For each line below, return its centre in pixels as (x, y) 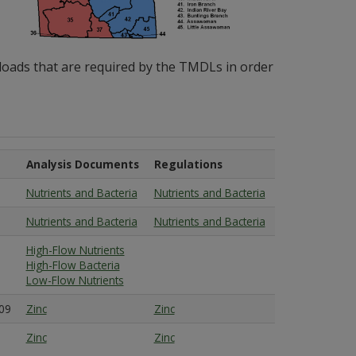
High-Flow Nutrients (75, 250)
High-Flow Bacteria (73, 265)
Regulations (188, 164)
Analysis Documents (82, 164)
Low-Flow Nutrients (75, 280)
